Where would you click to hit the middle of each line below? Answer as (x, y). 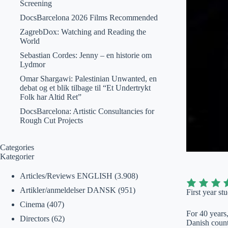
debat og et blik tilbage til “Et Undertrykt (85, 88)
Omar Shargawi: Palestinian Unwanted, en (88, 79)
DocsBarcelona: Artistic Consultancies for (87, 111)
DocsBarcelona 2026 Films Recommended (89, 18)
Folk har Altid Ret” (50, 97)
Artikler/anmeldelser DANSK (68, 190)
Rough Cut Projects (51, 120)
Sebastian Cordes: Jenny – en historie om (85, 55)
